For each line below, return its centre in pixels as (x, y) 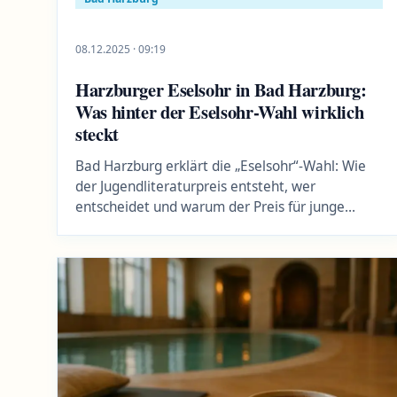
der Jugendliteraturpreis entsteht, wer (195, 186)
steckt (97, 133)
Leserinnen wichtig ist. (146, 227)
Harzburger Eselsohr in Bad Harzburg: (221, 89)
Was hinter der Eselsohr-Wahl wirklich (220, 111)
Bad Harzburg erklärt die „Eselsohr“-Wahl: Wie (221, 166)
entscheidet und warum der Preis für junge (210, 206)
